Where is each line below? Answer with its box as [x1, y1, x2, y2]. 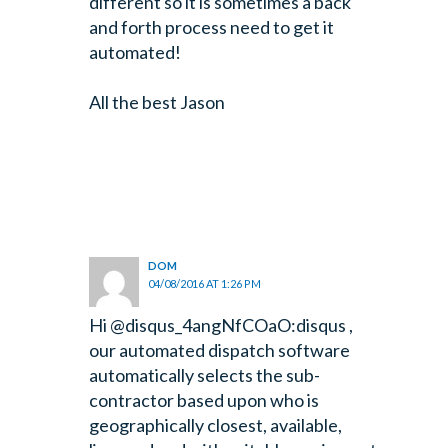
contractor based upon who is [88, 389, 319, 412]
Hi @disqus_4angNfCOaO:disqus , [88, 314, 353, 337]
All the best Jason [88, 91, 225, 114]
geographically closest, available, [88, 414, 342, 437]
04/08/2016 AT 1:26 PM [148, 277, 262, 291]
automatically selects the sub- [88, 364, 320, 387]
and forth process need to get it [88, 16, 334, 39]
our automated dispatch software [88, 339, 350, 362]
